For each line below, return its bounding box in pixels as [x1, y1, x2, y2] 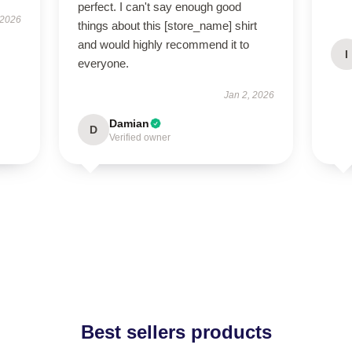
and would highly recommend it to [77, 38, 249, 51]
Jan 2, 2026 [224, 90, 275, 101]
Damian [108, 117, 149, 130]
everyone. [77, 57, 129, 70]
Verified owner [108, 132, 170, 143]
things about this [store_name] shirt [77, 19, 257, 32]
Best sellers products [80, 321, 272, 343]
